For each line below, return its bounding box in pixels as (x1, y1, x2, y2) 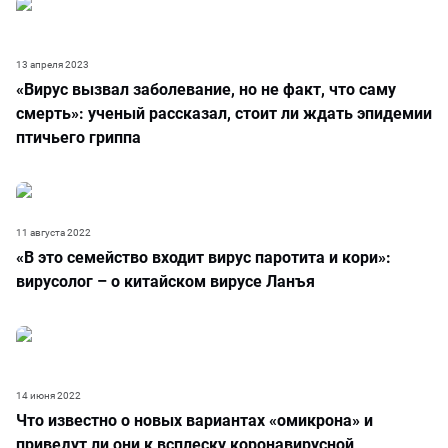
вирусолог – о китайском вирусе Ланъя (16, 272, 315, 291)
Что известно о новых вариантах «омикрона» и (16, 411, 373, 430)
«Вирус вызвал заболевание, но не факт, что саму (16, 80, 396, 99)
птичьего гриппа (16, 128, 141, 147)
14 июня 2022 (16, 390, 81, 401)
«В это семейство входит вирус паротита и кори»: (16, 248, 391, 267)
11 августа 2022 (16, 227, 91, 238)
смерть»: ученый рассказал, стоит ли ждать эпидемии (16, 104, 432, 123)
